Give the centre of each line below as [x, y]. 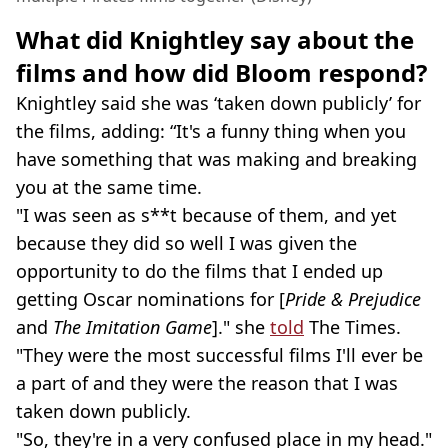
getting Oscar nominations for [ [150, 298]
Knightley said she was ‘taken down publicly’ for [218, 102]
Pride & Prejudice [353, 298]
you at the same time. [109, 186]
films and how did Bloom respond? [221, 72]
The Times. [352, 326]
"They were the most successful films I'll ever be [219, 354]
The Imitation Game [132, 326]
